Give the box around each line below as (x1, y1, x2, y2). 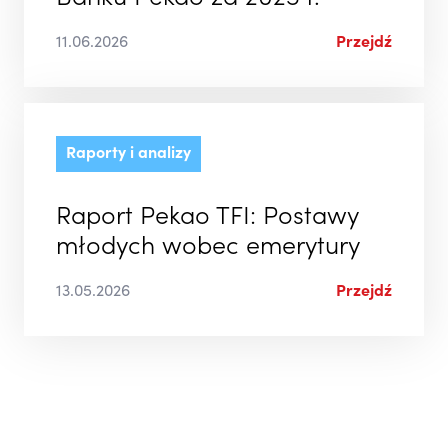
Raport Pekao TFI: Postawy (56, 206, 359, 232)
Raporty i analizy (66, 146, 191, 163)
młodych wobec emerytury (56, 236, 360, 262)
